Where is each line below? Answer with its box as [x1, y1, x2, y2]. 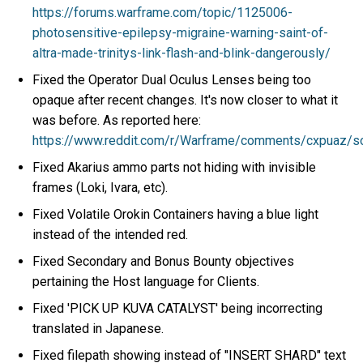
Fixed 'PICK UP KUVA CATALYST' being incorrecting [32, 300, 323, 316]
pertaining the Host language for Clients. [32, 273, 260, 289]
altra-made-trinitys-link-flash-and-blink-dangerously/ [32, 45, 331, 61]
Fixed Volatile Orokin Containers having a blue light [32, 206, 319, 222]
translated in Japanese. [32, 320, 164, 336]
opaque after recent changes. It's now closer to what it [32, 92, 339, 108]
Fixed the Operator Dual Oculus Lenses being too [32, 71, 312, 88]
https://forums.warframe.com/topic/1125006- [32, 4, 293, 20]
